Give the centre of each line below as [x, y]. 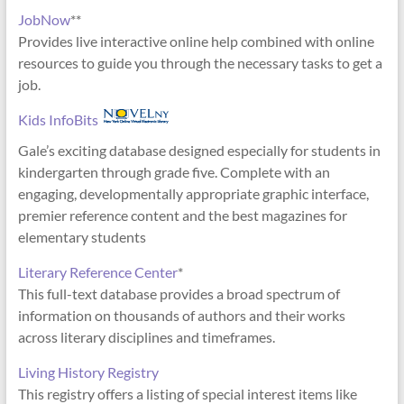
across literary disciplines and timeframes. [146, 336]
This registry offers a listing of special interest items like [187, 393]
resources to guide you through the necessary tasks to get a [200, 62]
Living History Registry [88, 372]
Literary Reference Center [97, 271]
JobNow [44, 19]
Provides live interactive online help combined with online [196, 41]
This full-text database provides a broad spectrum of [179, 293]
